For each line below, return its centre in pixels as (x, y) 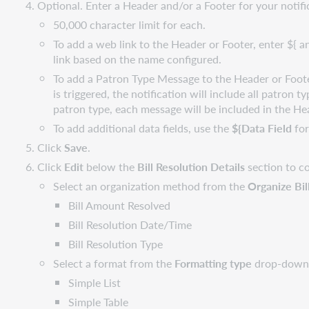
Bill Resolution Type (116, 243)
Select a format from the (113, 263)
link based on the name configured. (137, 59)
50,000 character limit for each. (130, 24)
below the (112, 166)
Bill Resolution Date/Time (130, 224)
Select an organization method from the (150, 186)
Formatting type (214, 263)
